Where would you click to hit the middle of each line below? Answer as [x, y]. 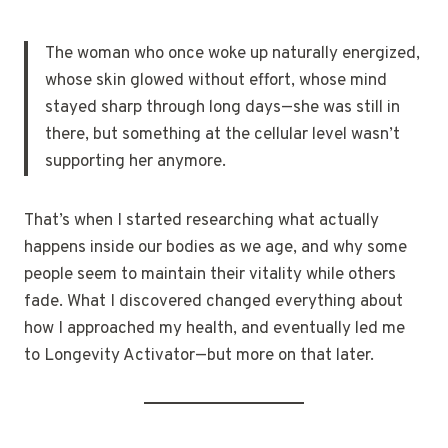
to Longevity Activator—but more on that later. [199, 356]
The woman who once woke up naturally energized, [232, 54]
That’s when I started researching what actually [201, 221]
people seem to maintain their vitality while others [210, 275]
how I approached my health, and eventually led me [214, 329]
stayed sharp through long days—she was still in [222, 108]
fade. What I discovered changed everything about [213, 302]
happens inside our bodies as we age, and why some [215, 248]
